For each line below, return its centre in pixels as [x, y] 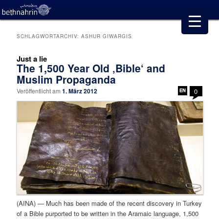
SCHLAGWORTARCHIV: [49, 36]
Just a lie [32, 59]
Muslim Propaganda [66, 79]
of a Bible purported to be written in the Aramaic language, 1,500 [108, 213]
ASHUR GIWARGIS [107, 36]
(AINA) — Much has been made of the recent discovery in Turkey [109, 203]
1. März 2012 [80, 91]
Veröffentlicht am [40, 91]
